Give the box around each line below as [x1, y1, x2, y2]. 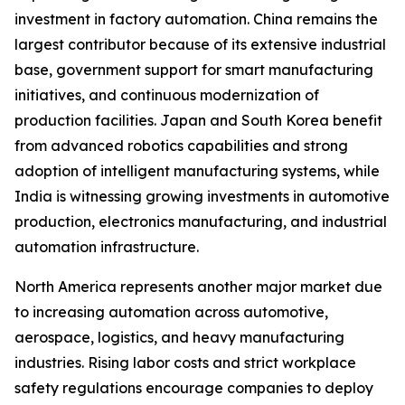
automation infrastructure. [14, 238, 199, 257]
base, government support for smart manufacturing [14, 61, 373, 80]
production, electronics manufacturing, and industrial [14, 212, 387, 231]
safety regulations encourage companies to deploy [14, 379, 373, 398]
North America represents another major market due [14, 278, 382, 297]
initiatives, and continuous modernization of [14, 86, 319, 105]
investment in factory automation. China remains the [14, 10, 378, 29]
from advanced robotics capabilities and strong [14, 137, 348, 155]
